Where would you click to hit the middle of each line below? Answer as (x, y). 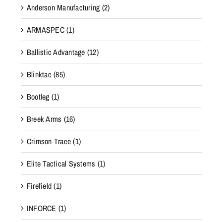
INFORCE (41, 208)
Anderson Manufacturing (63, 8)
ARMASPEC (45, 30)
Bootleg (38, 97)
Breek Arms (44, 119)
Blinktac (39, 75)
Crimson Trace (49, 141)
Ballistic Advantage (56, 52)
